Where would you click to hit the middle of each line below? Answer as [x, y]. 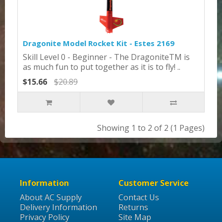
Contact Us [139, 197]
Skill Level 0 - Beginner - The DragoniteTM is [106, 57]
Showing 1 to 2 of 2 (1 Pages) [151, 128]
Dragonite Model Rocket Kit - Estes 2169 [99, 43]
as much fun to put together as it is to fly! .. [102, 67]
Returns [133, 207]
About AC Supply [51, 197]
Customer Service [154, 183]
